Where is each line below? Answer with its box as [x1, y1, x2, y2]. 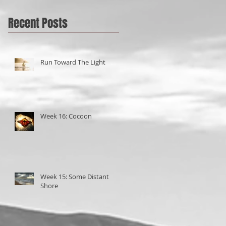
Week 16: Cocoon [40, 111, 92, 121]
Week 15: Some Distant [40, 172, 109, 181]
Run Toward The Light [40, 57, 105, 67]
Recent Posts [8, 14, 68, 32]
